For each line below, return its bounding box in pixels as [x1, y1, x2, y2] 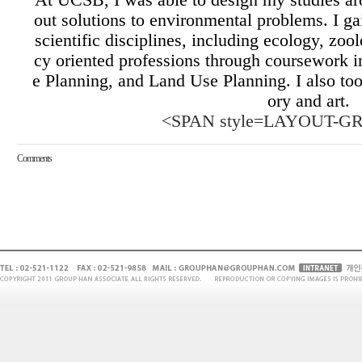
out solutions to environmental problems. [34, 11, 328, 30]
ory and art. [267, 91, 350, 111]
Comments [17, 153, 52, 164]
